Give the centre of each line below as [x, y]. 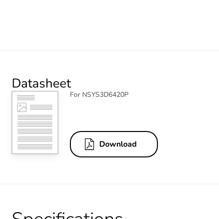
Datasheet [41, 83]
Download [118, 144]
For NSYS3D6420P [99, 94]
